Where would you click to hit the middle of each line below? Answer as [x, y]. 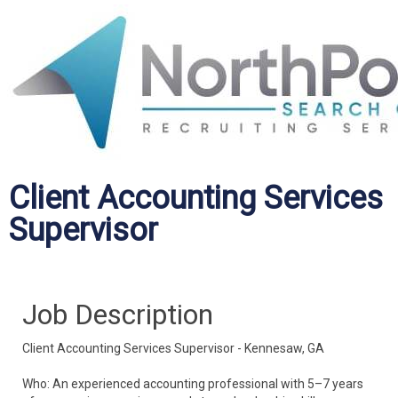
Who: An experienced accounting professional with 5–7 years [193, 384]
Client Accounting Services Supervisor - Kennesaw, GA [173, 348]
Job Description [118, 314]
